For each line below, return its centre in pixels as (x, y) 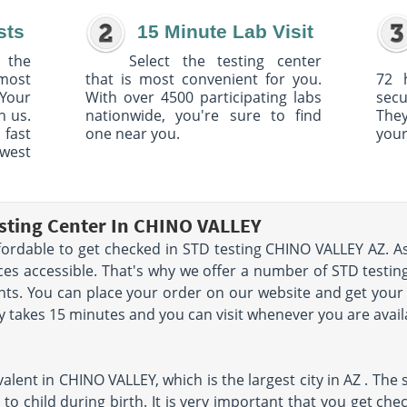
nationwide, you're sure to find (203, 115)
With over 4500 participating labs (203, 97)
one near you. (133, 134)
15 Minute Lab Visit (225, 32)
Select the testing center (225, 61)
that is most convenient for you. (203, 79)
